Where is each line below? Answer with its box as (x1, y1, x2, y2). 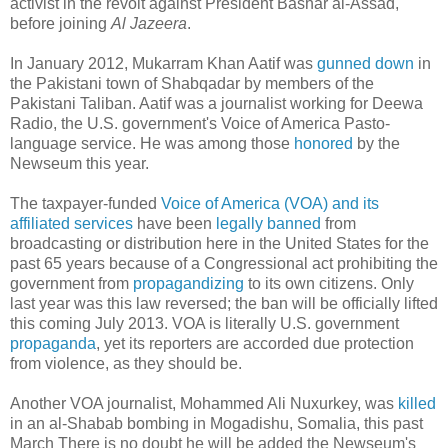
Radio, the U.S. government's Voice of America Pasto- (10, 114, 390, 132)
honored (294, 134, 353, 152)
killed (398, 394, 436, 412)
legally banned (216, 214, 321, 232)
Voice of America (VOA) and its (161, 194, 379, 212)
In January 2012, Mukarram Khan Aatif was (10, 54, 317, 72)
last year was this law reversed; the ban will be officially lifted (10, 294, 438, 312)
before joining (10, 14, 111, 32)
